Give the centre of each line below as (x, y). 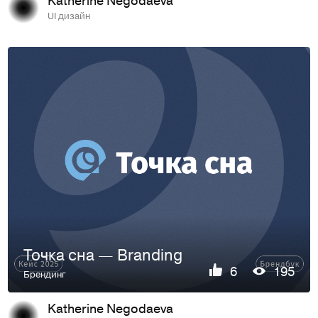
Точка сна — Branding (103, 255)
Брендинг (45, 273)
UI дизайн (68, 15)
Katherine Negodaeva (110, 307)
